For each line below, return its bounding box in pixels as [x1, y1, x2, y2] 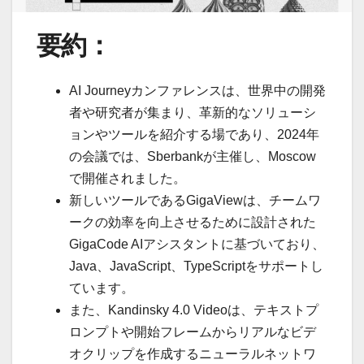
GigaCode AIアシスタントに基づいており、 [69, 236, 325, 251]
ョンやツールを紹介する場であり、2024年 [69, 127, 319, 141]
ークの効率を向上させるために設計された [69, 214, 316, 229]
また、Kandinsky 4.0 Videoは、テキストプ [69, 302, 318, 317]
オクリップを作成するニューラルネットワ [69, 346, 316, 361]
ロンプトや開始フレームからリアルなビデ [69, 324, 316, 339]
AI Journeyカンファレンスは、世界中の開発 [69, 83, 326, 97]
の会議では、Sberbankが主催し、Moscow [69, 149, 316, 163]
